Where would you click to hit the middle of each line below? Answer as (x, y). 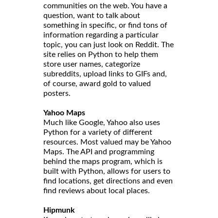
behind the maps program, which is (103, 162)
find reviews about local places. (97, 191)
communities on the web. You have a (105, 6)
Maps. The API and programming (99, 152)
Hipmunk (59, 210)
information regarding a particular (101, 35)
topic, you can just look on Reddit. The (109, 45)
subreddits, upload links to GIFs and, (105, 74)
